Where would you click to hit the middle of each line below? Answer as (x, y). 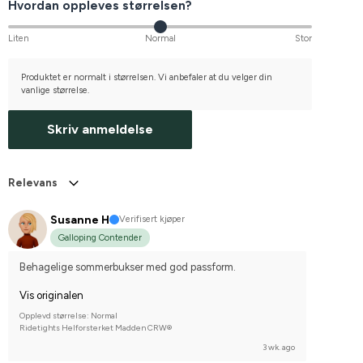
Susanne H (80, 220)
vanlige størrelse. (55, 90)
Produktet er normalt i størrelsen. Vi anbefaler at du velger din (147, 77)
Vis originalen (51, 295)
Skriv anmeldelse (100, 129)
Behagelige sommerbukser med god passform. (128, 267)
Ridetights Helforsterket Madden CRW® (96, 327)
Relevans (33, 182)
